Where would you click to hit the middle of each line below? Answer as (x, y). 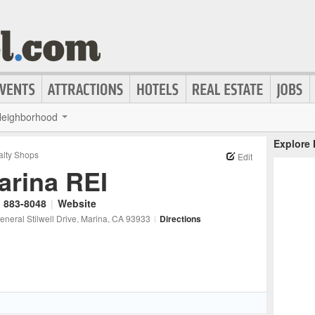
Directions (180, 219)
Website (77, 203)
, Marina (92, 218)
